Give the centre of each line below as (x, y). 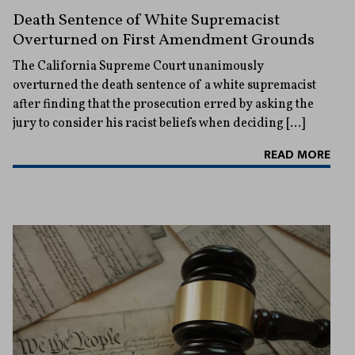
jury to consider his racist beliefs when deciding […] (159, 124)
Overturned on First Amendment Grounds (164, 41)
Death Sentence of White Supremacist (146, 21)
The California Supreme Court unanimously (138, 67)
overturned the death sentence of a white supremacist (164, 86)
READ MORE (297, 155)
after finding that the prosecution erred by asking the (163, 105)
